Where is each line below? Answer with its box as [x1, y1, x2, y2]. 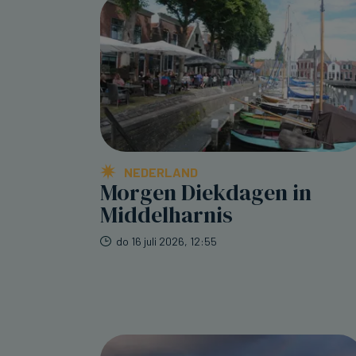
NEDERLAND [124, 164, 198, 180]
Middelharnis [100, 199, 233, 230]
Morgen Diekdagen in [100, 177, 311, 208]
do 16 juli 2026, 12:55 [116, 234, 217, 249]
